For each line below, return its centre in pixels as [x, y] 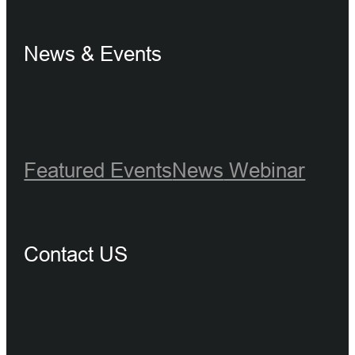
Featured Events [98, 170]
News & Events [93, 53]
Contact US [76, 254]
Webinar [265, 170]
